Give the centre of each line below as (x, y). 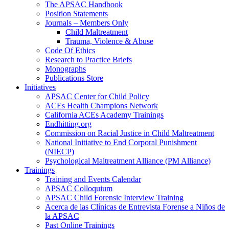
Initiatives (40, 87)
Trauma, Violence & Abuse (109, 41)
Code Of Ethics (70, 51)
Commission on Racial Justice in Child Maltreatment (130, 133)
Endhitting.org (68, 124)
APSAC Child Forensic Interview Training (114, 198)
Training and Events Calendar (93, 179)
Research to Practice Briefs (88, 60)
